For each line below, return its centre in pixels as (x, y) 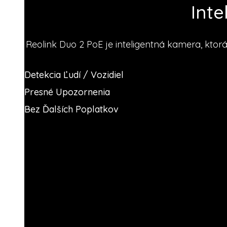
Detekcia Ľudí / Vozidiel (74, 74)
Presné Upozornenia (67, 92)
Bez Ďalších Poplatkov (71, 109)
